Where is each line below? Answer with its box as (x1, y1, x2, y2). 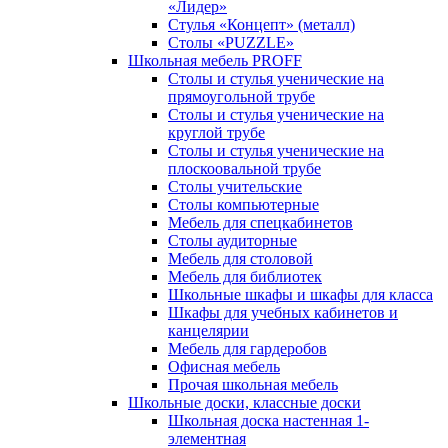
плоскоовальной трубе (168, 160, 321, 177)
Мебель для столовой (168, 250, 313, 267)
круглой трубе (168, 124, 265, 141)
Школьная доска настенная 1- (168, 412, 369, 429)
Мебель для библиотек (168, 268, 322, 285)
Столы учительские (168, 178, 302, 195)
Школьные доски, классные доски (128, 394, 361, 411)
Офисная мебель (168, 358, 280, 375)
